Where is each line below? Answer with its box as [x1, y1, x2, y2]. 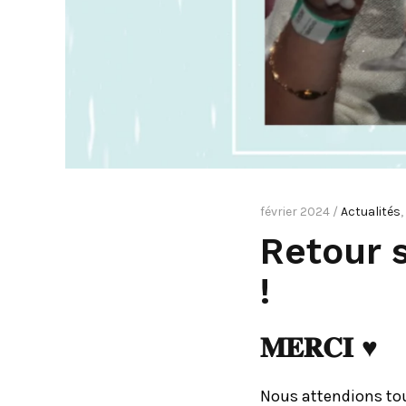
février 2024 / [260, 204, 341, 220]
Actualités [341, 204, 401, 220]
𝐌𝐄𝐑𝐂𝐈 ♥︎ [260, 332, 378, 364]
